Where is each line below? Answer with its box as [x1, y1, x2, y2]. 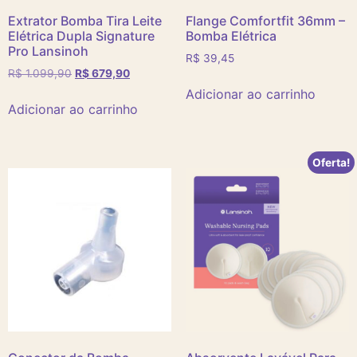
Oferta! [312, 156, 350, 170]
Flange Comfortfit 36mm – [185, 13, 345, 29]
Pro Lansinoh [8, 43, 88, 60]
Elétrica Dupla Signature [8, 28, 155, 45]
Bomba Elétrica [185, 28, 277, 45]
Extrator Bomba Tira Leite [8, 13, 162, 29]
